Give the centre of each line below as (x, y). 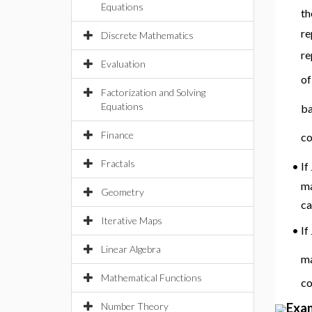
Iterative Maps (132, 220)
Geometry (123, 192)
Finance (117, 135)
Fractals (118, 163)
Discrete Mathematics (147, 35)
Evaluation (123, 64)
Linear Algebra (131, 249)
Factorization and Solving (153, 92)
